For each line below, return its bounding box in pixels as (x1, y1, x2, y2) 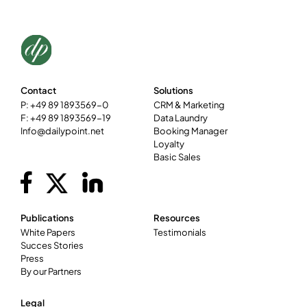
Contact (21, 85, 56, 96)
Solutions (153, 85, 193, 96)
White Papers (21, 227, 75, 238)
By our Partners (21, 266, 82, 277)
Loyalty (153, 138, 184, 149)
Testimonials (153, 227, 206, 238)
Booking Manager (153, 125, 228, 136)
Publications (21, 212, 74, 223)
